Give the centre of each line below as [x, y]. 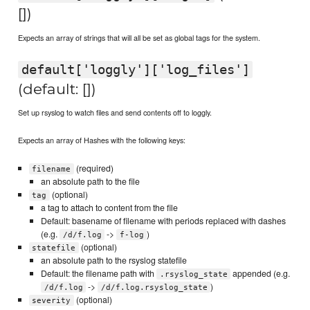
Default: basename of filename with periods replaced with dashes [164, 220]
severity [52, 300]
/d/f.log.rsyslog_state [154, 287]
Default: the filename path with [99, 273]
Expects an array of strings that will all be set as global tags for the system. [139, 37]
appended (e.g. [261, 273]
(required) [93, 168]
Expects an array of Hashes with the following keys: [102, 140]
